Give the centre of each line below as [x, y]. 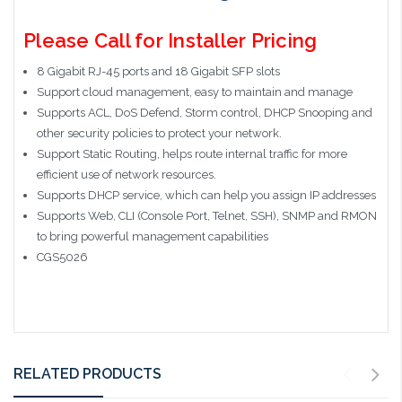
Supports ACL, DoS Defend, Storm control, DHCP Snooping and [204, 112]
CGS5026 [62, 257]
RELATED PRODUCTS [87, 373]
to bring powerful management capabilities [152, 236]
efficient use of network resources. [126, 174]
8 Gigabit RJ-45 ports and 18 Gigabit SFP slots [158, 71]
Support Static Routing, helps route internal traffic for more [192, 153]
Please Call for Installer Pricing [170, 40]
